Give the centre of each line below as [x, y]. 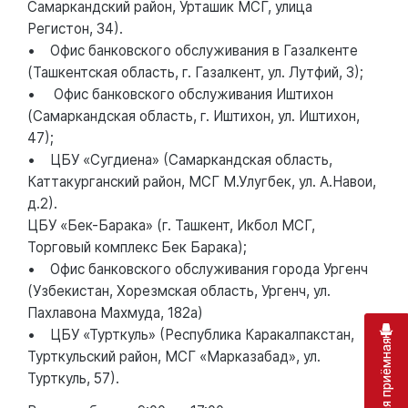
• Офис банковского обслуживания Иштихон [180, 94]
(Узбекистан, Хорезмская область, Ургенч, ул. [179, 291]
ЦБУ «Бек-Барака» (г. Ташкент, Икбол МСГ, [171, 225]
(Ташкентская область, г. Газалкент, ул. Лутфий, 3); [195, 72]
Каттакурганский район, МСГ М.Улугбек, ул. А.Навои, [202, 181]
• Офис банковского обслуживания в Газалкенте [193, 50]
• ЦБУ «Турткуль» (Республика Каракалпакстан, [191, 334]
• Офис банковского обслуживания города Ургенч [198, 269]
